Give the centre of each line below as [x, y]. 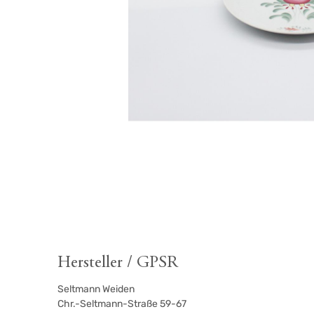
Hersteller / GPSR [118, 264]
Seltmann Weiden [96, 289]
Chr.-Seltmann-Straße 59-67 [122, 304]
